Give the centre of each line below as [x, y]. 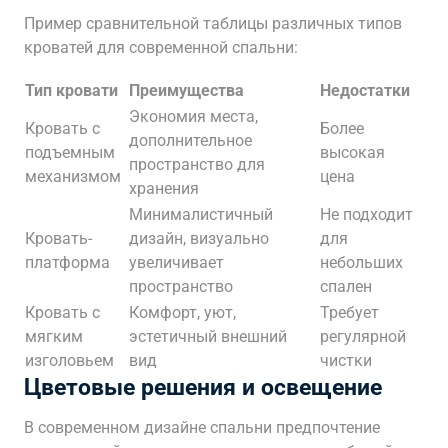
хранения [164, 188]
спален [346, 286]
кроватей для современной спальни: [161, 47]
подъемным [70, 152]
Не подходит [366, 214]
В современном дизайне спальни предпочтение [202, 427]
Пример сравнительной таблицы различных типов [213, 23]
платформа [67, 262]
